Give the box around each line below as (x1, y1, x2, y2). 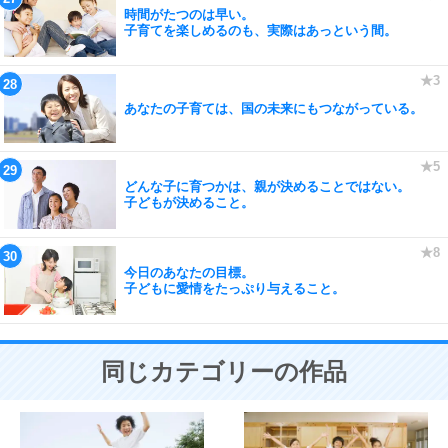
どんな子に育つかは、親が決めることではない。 (124, 178, 410, 194)
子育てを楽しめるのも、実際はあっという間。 (124, 22, 397, 38)
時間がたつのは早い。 (124, 6, 254, 22)
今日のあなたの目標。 (124, 264, 254, 280)
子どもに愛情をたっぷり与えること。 (124, 280, 345, 296)
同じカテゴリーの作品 (101, 358, 347, 385)
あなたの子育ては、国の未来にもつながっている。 (124, 100, 423, 116)
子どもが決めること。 (124, 194, 254, 210)
